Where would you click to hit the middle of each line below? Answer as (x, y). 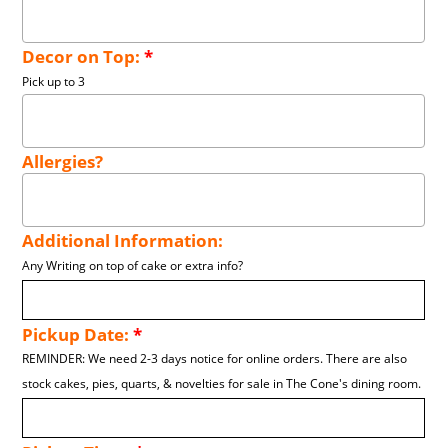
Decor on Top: (83, 57)
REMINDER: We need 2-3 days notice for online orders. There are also (215, 359)
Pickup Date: (78, 335)
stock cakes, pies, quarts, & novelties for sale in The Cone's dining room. (222, 384)
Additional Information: (123, 241)
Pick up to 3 (54, 82)
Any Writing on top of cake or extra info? (133, 266)
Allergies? (63, 162)
